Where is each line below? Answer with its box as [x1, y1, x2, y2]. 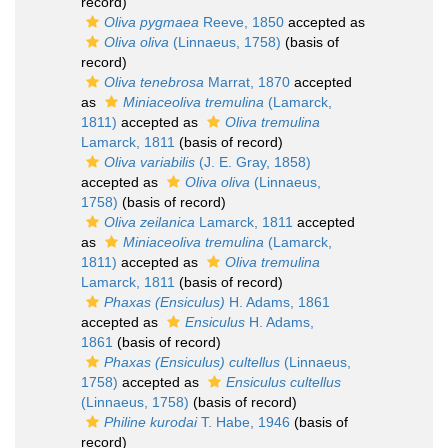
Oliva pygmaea [104, 14, 199, 30]
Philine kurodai [104, 414, 197, 430]
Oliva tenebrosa [104, 74, 204, 90]
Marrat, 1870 [204, 74, 290, 90]
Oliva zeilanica [104, 214, 195, 230]
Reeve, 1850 [199, 14, 284, 30]
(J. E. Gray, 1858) [195, 154, 311, 170]
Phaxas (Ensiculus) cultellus [104, 354, 280, 370]
